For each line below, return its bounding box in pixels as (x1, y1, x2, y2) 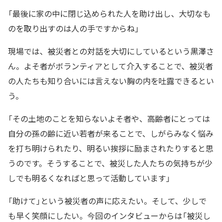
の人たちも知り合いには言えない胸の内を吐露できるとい (8, 74, 214, 87)
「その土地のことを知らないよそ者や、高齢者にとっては (8, 112, 210, 124)
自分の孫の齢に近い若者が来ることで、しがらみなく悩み (8, 127, 214, 139)
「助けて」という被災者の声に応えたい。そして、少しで (8, 194, 207, 207)
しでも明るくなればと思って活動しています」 (8, 171, 170, 184)
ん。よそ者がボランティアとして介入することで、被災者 (8, 59, 213, 72)
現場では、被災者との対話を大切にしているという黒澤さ (8, 45, 214, 57)
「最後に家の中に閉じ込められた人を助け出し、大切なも (8, 7, 211, 19)
